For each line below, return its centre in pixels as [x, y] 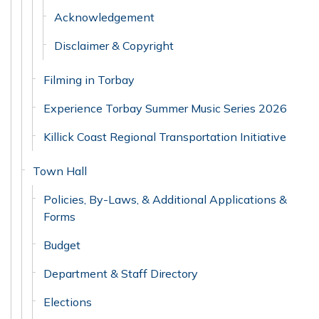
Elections [68, 302]
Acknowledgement [104, 17]
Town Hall [60, 171]
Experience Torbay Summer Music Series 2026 [165, 108]
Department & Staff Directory [121, 273]
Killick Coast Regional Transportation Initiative [165, 137]
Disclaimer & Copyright [114, 46]
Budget [62, 245]
